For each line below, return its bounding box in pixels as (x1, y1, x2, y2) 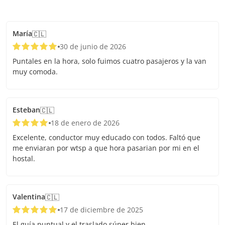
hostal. (13, 154, 35, 163)
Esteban (13, 105, 40, 115)
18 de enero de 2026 (51, 118, 120, 128)
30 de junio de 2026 (60, 42, 126, 51)
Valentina (13, 192, 45, 201)
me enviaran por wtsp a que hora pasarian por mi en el (13, 143, 199, 153)
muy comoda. (13, 67, 58, 76)
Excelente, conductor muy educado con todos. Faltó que (13, 133, 200, 142)
